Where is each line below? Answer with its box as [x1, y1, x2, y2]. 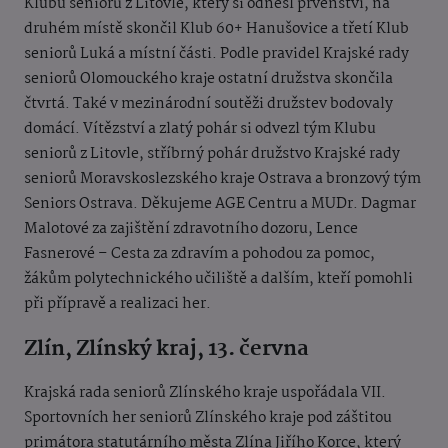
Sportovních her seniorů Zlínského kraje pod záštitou [24, 406, 392, 431]
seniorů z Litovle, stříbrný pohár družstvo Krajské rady [24, 142, 400, 167]
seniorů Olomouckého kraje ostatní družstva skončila [24, 67, 393, 92]
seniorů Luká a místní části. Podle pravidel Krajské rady [24, 42, 409, 67]
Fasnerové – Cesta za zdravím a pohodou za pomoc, [24, 242, 375, 267]
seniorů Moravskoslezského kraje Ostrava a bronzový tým [24, 167, 421, 192]
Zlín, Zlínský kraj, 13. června [24, 332, 309, 367]
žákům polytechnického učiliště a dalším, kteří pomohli [24, 267, 413, 292]
